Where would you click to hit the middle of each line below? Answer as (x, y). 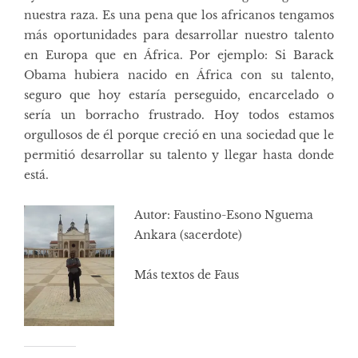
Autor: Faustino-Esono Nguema (224, 215)
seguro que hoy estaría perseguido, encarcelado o (179, 95)
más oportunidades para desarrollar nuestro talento (179, 36)
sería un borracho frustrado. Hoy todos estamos (179, 115)
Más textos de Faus (187, 275)
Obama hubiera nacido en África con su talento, (179, 76)
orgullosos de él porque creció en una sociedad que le (179, 135)
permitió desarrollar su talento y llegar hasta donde (179, 155)
